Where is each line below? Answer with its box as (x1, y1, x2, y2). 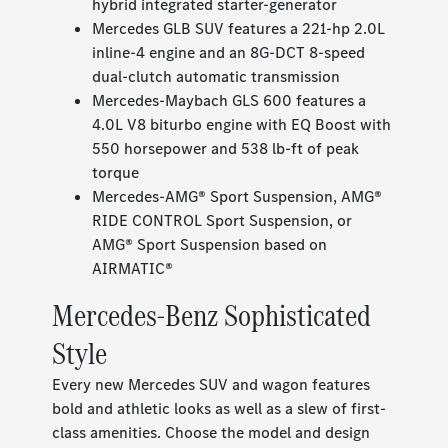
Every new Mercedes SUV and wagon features (52, 374, 371, 396)
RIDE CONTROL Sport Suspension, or (92, 210, 353, 232)
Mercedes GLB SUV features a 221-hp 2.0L (92, 18, 386, 40)
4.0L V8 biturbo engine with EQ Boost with (92, 114, 392, 136)
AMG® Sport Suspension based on (92, 234, 328, 256)
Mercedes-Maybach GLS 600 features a (92, 90, 367, 112)
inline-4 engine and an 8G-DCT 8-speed (92, 42, 366, 64)
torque (92, 162, 140, 184)
